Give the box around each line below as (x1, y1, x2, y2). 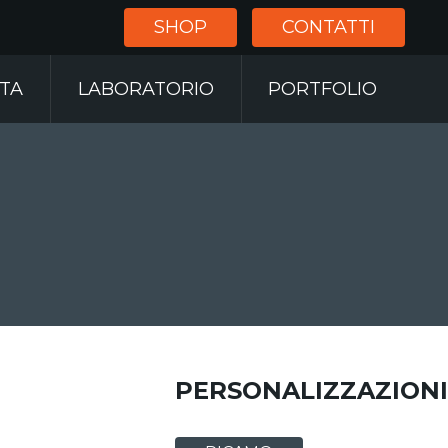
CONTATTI (282, 16, 375, 38)
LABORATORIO (77, 78, 214, 101)
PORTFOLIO (268, 78, 378, 101)
